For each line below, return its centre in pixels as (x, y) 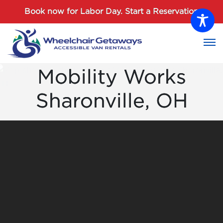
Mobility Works (111, 78)
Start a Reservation (162, 12)
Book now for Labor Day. (75, 12)
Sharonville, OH (111, 102)
